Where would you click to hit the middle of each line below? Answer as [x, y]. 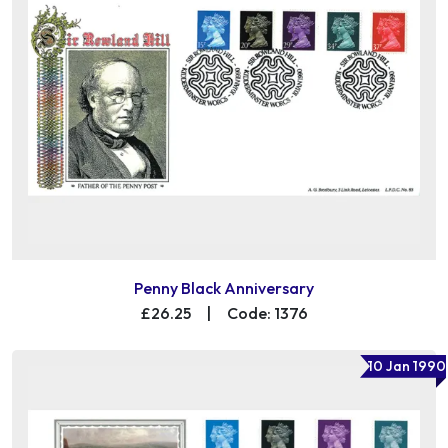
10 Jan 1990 [407, 365]
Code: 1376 [267, 312]
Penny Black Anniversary [224, 287]
